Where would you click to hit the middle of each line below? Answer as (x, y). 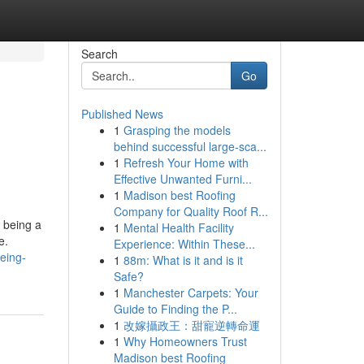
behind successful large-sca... (190, 146)
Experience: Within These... (184, 244)
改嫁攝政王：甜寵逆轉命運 (191, 325)
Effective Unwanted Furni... (182, 179)
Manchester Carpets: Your (191, 292)
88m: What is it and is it (183, 260)
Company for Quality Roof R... (191, 211)
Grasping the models (177, 130)
